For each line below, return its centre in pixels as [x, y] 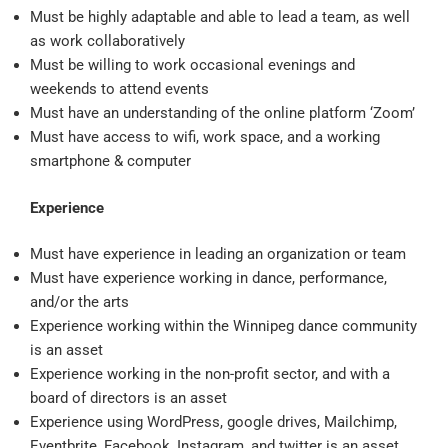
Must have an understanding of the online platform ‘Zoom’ [222, 113]
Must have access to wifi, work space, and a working [205, 137]
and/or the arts [79, 302]
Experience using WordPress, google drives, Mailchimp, [213, 422]
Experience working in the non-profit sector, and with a [210, 374]
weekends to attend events [119, 89]
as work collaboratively [107, 41]
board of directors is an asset [128, 398]
